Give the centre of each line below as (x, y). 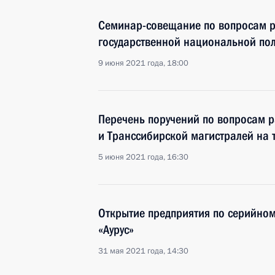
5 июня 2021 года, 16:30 (143, 157)
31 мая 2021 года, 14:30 (143, 251)
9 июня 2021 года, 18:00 (143, 63)
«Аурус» (116, 230)
